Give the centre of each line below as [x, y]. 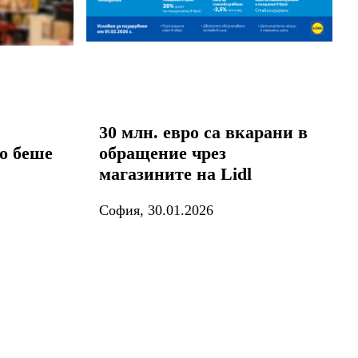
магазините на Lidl [175, 173]
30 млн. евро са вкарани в [203, 132]
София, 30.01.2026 [156, 210]
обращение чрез [163, 153]
